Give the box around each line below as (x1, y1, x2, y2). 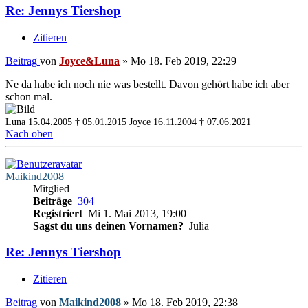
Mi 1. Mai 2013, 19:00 (85, 207, 186, 219)
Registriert (33, 207, 85, 219)
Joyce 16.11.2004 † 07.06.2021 (129, 116, 251, 127)
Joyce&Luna (59, 54, 120, 67)
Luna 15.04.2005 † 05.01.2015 (5, 116, 126, 127)
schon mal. (5, 90, 52, 102)
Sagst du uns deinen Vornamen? (33, 219, 186, 232)
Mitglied (33, 182, 69, 195)
